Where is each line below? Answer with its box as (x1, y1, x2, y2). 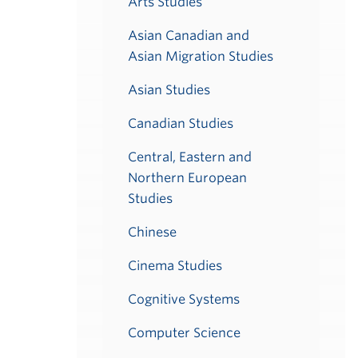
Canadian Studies (128, 116, 233, 131)
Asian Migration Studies (128, 49, 273, 64)
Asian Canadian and (128, 28, 249, 43)
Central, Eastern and (128, 149, 252, 165)
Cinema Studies (128, 258, 222, 273)
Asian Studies (128, 82, 210, 97)
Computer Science (128, 325, 241, 340)
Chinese (128, 225, 177, 240)
